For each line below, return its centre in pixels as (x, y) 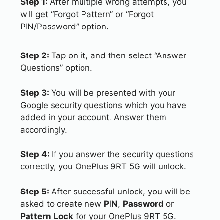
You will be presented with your (113, 93)
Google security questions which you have (103, 105)
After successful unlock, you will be (121, 191)
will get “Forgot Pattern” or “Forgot (87, 14)
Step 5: (36, 191)
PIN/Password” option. (64, 26)
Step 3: (36, 93)
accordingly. (44, 129)
